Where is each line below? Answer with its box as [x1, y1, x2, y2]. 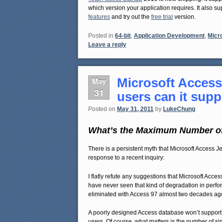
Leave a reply [88, 41, 126, 48]
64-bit [115, 32, 131, 39]
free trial [151, 13, 173, 21]
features [88, 13, 110, 21]
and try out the [110, 13, 151, 21]
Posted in [88, 32, 113, 39]
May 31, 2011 [117, 106, 154, 113]
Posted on [88, 106, 117, 113]
